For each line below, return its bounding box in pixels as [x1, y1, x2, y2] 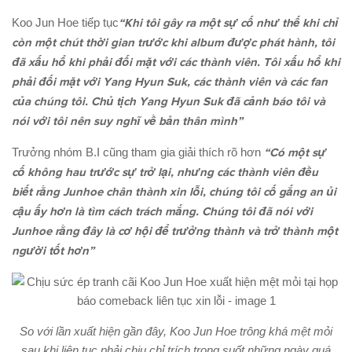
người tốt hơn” [12, 244, 94, 259]
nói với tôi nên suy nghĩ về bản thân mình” [12, 114, 246, 130]
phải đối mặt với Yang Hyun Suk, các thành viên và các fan [12, 75, 328, 90]
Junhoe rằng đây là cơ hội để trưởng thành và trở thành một [12, 224, 338, 240]
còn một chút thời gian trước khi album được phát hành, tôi [12, 35, 335, 51]
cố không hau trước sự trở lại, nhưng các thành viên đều [12, 165, 318, 181]
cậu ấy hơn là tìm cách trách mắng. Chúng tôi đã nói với [12, 204, 313, 220]
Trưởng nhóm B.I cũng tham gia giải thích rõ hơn [12, 145, 264, 159]
